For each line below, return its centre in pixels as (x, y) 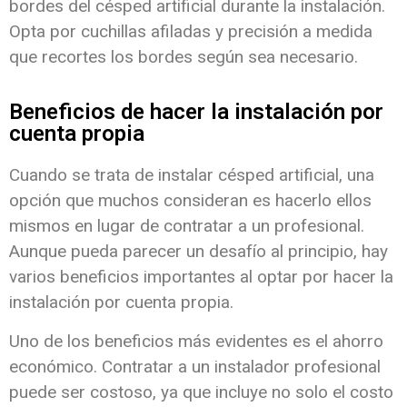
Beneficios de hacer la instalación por (196, 112)
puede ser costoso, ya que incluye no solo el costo (201, 392)
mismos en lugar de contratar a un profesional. (187, 226)
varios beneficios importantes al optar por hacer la (201, 277)
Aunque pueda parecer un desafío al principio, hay (199, 252)
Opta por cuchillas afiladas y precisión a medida (191, 31)
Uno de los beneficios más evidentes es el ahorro (196, 341)
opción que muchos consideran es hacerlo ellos (190, 201)
